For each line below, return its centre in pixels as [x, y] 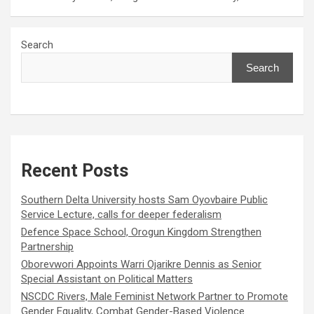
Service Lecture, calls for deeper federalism [121, 215]
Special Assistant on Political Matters [107, 279]
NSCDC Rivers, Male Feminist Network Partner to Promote [155, 297]
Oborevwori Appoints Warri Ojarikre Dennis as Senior [141, 265]
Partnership [47, 247]
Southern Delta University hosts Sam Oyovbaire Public [144, 200]
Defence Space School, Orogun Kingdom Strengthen [141, 232]
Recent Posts [75, 171]
